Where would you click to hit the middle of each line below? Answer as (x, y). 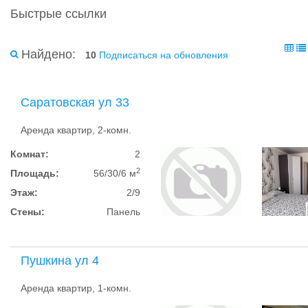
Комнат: (30, 154)
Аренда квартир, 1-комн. (76, 288)
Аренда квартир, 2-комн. (76, 130)
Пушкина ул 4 (60, 261)
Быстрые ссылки (58, 14)
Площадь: (35, 173)
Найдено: (48, 54)
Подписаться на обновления (164, 55)
